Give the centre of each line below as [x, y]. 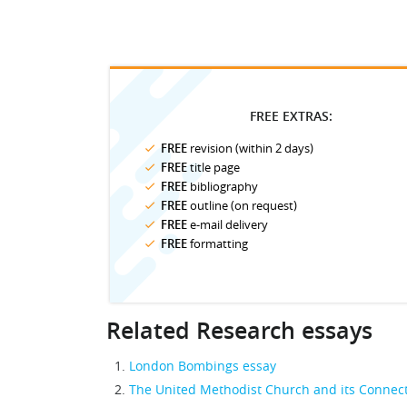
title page [213, 167]
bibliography [223, 186]
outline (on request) [242, 205]
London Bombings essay [203, 366]
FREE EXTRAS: [291, 116]
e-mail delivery [228, 224]
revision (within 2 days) [250, 148]
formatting [218, 243]
